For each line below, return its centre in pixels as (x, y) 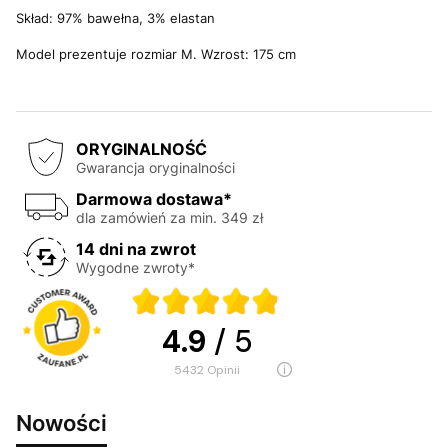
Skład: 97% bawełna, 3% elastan (115, 18)
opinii (228, 370)
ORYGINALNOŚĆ (141, 148)
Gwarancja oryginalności (155, 167)
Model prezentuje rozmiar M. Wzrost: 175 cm (156, 54)
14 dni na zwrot (136, 248)
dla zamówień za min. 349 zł (169, 217)
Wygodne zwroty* (135, 267)
